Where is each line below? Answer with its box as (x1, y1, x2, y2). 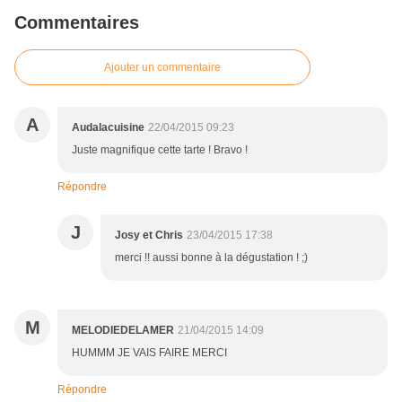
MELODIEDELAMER (72, 324, 174, 337)
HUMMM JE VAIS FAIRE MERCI (72, 346, 227, 360)
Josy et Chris (115, 229, 183, 242)
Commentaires (14, 13, 139, 33)
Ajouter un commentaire (104, 61, 221, 74)
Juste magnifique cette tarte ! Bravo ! (72, 144, 248, 157)
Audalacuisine (72, 121, 144, 135)
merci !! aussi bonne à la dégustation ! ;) (115, 251, 308, 265)
